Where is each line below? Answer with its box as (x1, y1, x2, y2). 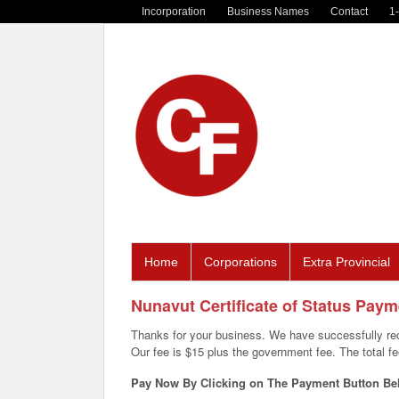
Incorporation (142, 4, 206, 18)
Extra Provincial (303, 255, 390, 270)
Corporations (204, 255, 277, 270)
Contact (330, 4, 368, 18)
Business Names (227, 4, 309, 18)
